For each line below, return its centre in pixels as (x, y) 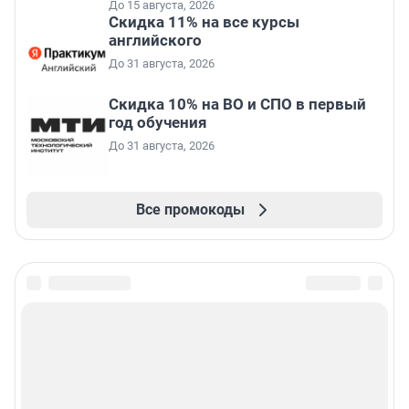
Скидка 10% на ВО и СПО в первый (237, 104)
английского (155, 40)
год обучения (158, 122)
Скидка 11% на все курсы (204, 21)
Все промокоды (190, 209)
